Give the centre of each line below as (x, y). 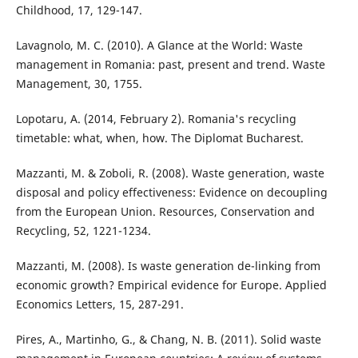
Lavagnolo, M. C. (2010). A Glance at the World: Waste (159, 46)
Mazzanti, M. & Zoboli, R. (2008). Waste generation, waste (170, 173)
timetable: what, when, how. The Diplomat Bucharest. (159, 138)
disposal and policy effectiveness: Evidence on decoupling (171, 193)
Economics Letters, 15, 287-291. (99, 304)
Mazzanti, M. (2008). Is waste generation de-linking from (168, 266)
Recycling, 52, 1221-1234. (83, 231)
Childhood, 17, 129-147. (79, 10)
